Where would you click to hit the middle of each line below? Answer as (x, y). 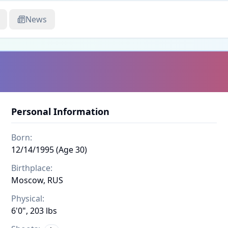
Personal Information (60, 111)
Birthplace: (32, 168)
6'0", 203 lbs (34, 211)
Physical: (28, 198)
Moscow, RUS (37, 180)
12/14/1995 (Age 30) (49, 150)
